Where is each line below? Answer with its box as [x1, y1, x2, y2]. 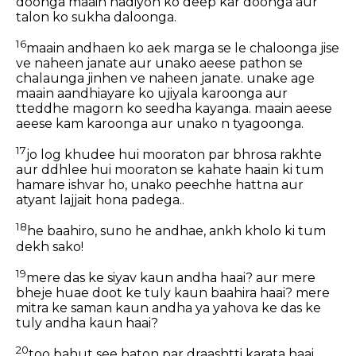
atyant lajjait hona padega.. [16, 192, 184, 208]
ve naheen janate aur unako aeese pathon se [16, 56, 303, 72]
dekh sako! [16, 238, 83, 254]
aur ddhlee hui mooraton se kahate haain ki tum [16, 162, 323, 178]
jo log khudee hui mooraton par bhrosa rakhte [26, 147, 322, 163]
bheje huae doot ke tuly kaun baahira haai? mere [16, 285, 330, 301]
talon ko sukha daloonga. [16, 9, 176, 25]
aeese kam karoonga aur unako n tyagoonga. [16, 116, 304, 132]
